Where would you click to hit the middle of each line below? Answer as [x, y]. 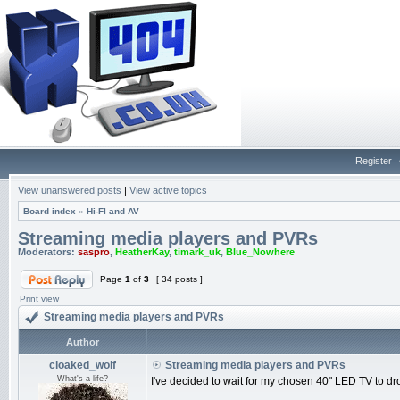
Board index [50, 211]
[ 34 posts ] [179, 279]
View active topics [168, 190]
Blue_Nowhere [260, 252]
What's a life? [83, 379]
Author [83, 342]
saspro [94, 252]
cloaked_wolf [83, 365]
